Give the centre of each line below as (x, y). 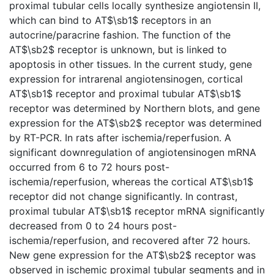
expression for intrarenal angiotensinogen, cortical (126, 79)
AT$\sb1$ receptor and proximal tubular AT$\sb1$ (125, 93)
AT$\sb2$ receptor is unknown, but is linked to (118, 49)
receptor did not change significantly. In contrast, (123, 196)
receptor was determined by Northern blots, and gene (135, 108)
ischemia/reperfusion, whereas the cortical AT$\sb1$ (131, 181)
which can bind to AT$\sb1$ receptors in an (110, 20)
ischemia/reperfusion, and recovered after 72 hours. (130, 240)
